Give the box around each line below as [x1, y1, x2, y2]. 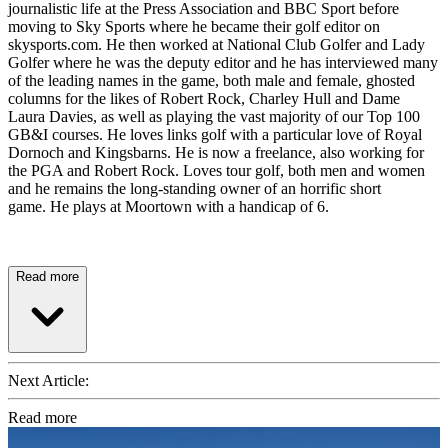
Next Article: [8, 371, 89, 389]
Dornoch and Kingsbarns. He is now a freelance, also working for [8, 143, 424, 161]
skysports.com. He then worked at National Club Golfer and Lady [8, 35, 425, 53]
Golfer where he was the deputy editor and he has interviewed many [8, 53, 438, 71]
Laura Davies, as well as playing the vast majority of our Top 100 [8, 107, 420, 125]
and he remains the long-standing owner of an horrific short [8, 179, 381, 197]
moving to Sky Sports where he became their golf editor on [8, 17, 380, 35]
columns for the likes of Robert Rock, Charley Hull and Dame [8, 89, 400, 107]
